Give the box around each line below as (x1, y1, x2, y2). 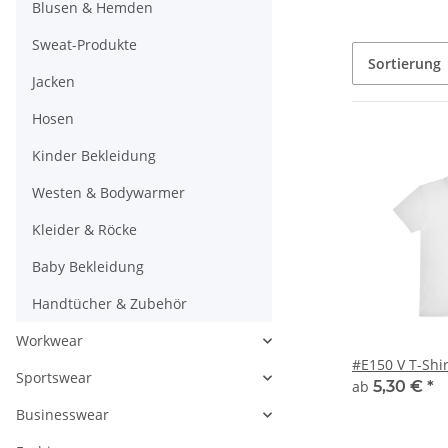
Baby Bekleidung (32, 257, 144, 276)
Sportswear (16, 368, 92, 387)
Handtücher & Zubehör (32, 294, 187, 313)
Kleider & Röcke (32, 220, 137, 239)
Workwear (16, 331, 83, 350)
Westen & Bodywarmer (32, 183, 185, 202)
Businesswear (16, 405, 109, 424)
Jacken (32, 72, 75, 91)
